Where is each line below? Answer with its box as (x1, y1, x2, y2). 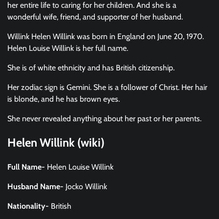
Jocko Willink (66, 182, 107, 192)
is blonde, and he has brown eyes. (7, 94, 122, 104)
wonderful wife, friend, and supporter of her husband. (7, 12, 185, 22)
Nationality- (7, 201, 51, 211)
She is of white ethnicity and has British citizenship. (7, 63, 176, 72)
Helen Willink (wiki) (7, 135, 105, 150)
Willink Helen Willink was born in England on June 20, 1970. (7, 31, 204, 41)
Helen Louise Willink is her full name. (7, 43, 130, 53)
